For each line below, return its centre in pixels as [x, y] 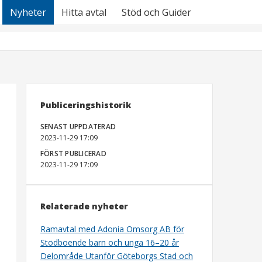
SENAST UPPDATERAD [78, 127]
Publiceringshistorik [86, 105]
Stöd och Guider [156, 12]
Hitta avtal [84, 12]
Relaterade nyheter [84, 206]
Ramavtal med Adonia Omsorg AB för [112, 229]
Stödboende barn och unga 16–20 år [110, 242]
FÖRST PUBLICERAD [73, 154]
